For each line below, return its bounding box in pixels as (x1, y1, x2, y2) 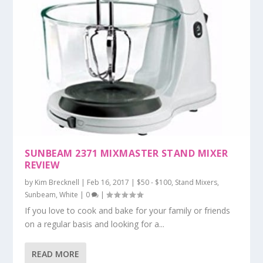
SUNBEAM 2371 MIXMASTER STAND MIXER (25, 147, 228, 160)
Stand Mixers (175, 177, 218, 188)
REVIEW (25, 159, 60, 172)
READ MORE (32, 248, 80, 260)
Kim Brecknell (35, 177, 80, 188)
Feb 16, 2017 (87, 177, 130, 188)
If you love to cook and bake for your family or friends (25, 205, 231, 217)
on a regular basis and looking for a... (25, 218, 165, 230)
